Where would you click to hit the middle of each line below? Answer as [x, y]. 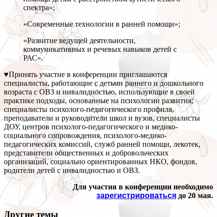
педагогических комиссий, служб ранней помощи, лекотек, [102, 144]
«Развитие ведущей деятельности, [79, 41]
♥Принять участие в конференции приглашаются [85, 75]
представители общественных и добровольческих [86, 153]
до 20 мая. [195, 196]
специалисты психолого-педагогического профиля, [89, 109]
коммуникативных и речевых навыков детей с [100, 49]
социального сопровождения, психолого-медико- [85, 136]
